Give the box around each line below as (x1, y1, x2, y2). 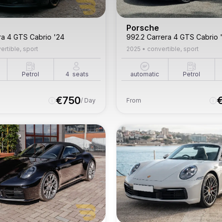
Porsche (126, 23, 159, 33)
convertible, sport (147, 45, 199, 53)
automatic (130, 70, 160, 78)
